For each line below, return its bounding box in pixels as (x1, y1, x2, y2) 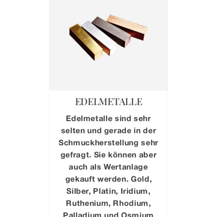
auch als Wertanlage (69, 161, 148, 171)
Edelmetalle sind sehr (66, 113, 151, 123)
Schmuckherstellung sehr (59, 137, 158, 147)
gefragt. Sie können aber (60, 149, 157, 159)
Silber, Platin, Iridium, (66, 186, 151, 195)
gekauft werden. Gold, (65, 173, 152, 183)
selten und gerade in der (61, 125, 156, 135)
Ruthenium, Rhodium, (66, 198, 151, 207)
